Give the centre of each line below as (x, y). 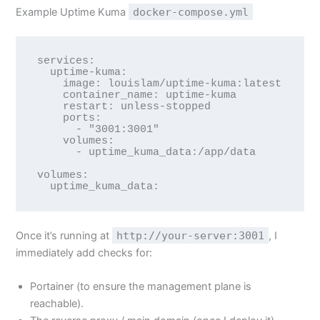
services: (66, 61)
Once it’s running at (64, 235)
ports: (50, 118)
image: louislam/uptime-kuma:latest (50, 84)
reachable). (57, 303)
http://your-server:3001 (191, 235)
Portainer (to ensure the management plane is (141, 286)
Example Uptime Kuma (72, 12)
